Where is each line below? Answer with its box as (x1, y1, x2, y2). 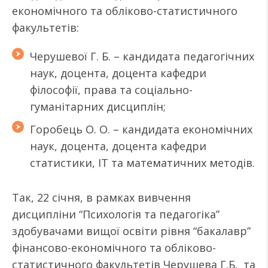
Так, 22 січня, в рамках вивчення (12, 190, 191, 205)
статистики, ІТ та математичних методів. (30, 156, 255, 170)
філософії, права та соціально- (30, 83, 193, 97)
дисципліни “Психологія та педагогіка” (12, 207, 220, 221)
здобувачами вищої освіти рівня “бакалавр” (12, 224, 251, 238)
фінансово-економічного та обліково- (12, 240, 216, 255)
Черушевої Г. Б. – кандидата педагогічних (30, 49, 254, 63)
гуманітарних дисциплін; (30, 99, 166, 114)
